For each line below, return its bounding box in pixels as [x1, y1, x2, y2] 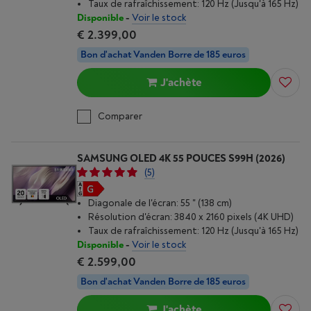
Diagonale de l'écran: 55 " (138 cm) [88, 197, 232, 209]
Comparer [98, 110, 142, 122]
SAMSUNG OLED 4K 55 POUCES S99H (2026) [77, 152, 285, 165]
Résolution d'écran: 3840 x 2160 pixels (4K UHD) [88, 211, 294, 223]
